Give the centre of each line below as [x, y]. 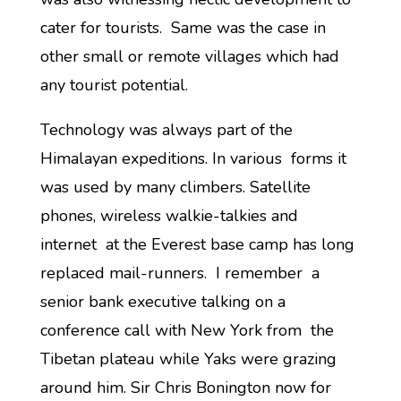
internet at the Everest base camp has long [197, 244]
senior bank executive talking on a [162, 302]
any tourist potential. [114, 85]
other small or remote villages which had [189, 56]
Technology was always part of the [166, 130]
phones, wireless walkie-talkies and [169, 216]
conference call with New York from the [187, 330]
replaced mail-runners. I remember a [179, 273]
